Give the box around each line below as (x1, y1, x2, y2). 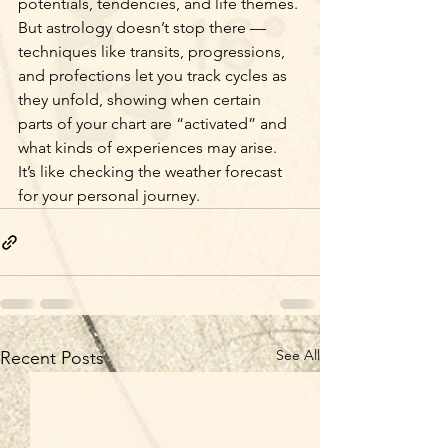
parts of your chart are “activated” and (18, 114, 291, 134)
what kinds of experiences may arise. (18, 138, 281, 158)
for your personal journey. (18, 186, 200, 206)
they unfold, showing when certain (18, 90, 265, 110)
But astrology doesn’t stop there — (18, 18, 270, 38)
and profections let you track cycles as (18, 66, 291, 86)
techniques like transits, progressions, (18, 42, 289, 62)
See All (276, 346, 320, 365)
